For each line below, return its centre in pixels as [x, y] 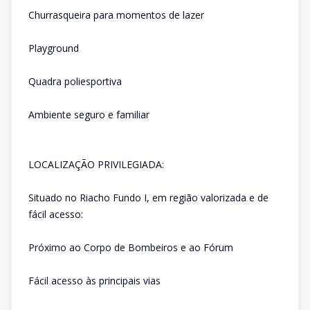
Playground [54, 48]
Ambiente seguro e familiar [89, 115]
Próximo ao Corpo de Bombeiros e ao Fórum [131, 247]
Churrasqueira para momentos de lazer [116, 15]
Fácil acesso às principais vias [94, 281]
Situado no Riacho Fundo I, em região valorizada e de [148, 198]
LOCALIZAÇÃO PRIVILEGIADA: [96, 164]
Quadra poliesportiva [75, 81]
